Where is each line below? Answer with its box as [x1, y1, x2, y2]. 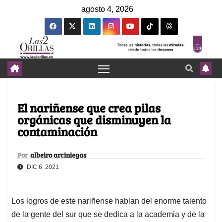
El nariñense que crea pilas [17, 100, 161, 116]
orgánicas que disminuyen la [17, 111, 171, 128]
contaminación [17, 123, 97, 140]
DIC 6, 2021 [25, 164, 59, 171]
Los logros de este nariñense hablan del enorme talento [11, 197, 207, 206]
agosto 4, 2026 [81, 5, 133, 13]
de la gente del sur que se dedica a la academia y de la [11, 210, 205, 219]
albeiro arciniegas [30, 150, 86, 160]
